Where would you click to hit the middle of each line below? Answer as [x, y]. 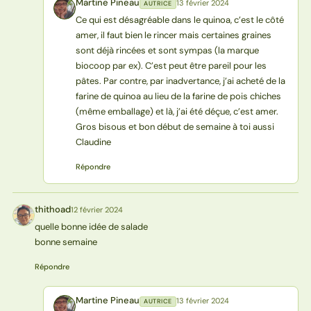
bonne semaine [66, 242]
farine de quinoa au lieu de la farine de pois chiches [178, 96]
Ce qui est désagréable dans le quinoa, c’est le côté [179, 19]
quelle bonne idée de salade [91, 226]
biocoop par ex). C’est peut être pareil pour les [171, 65]
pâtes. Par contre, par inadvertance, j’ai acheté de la [180, 81]
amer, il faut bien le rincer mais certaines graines [173, 35]
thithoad [52, 209]
